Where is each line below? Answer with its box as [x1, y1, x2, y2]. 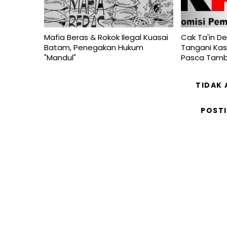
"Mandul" [44, 52, 76, 63]
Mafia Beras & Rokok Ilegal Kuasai [44, 32, 168, 43]
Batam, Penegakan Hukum [44, 42, 143, 53]
